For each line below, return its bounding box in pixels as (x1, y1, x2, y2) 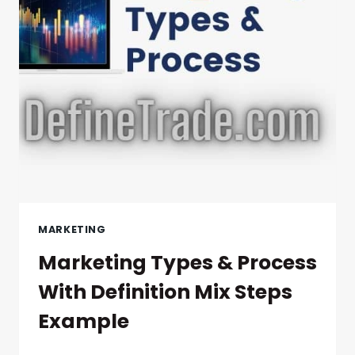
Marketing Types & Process (38, 248, 317, 277)
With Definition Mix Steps (38, 277, 292, 306)
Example (38, 307, 129, 335)
